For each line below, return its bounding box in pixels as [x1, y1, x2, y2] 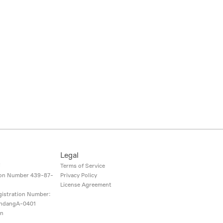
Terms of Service [60, 162, 105, 169]
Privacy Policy [60, 172, 97, 179]
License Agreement [60, 181, 111, 188]
